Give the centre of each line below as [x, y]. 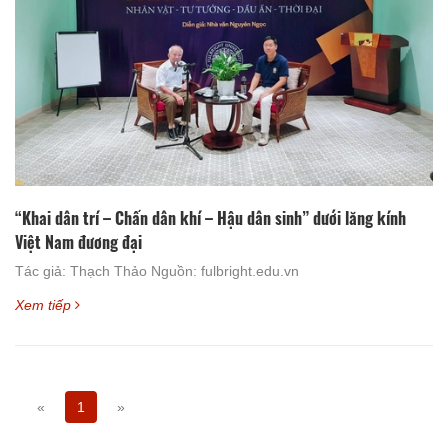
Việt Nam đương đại [78, 241]
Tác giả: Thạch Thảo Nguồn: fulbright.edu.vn [157, 270]
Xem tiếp [45, 304]
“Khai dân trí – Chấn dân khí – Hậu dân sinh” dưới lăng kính [210, 217]
